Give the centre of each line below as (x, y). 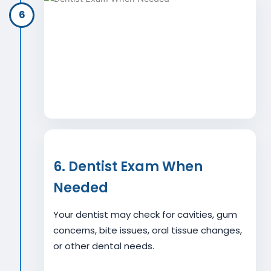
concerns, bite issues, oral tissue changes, (148, 230)
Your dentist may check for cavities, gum (145, 214)
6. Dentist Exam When (128, 167)
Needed (81, 188)
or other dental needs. (104, 246)
